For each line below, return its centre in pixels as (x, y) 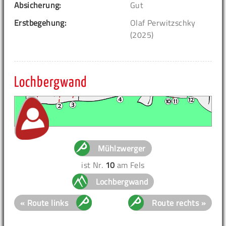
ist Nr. (93, 165)
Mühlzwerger (122, 149)
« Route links (44, 203)
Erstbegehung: (40, 23)
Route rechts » (179, 203)
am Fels (130, 165)
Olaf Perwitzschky (163, 23)
